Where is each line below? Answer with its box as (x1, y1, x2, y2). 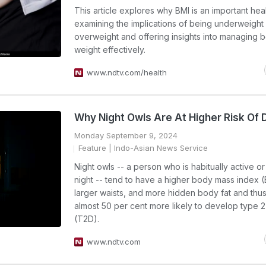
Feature (78, 143, 106, 153)
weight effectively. (74, 45, 145, 55)
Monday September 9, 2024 (74, 131, 178, 140)
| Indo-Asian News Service (106, 143, 208, 153)
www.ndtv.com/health (87, 68, 167, 77)
